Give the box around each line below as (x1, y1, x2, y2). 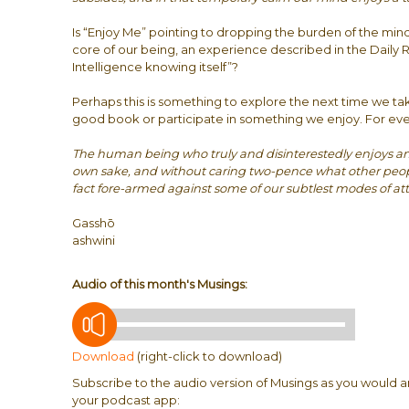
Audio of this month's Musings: (72, 277, 248, 291)
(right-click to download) (134, 349, 283, 363)
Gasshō (72, 215, 116, 230)
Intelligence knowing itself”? (72, 59, 239, 74)
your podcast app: (72, 393, 181, 407)
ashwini (72, 233, 116, 247)
